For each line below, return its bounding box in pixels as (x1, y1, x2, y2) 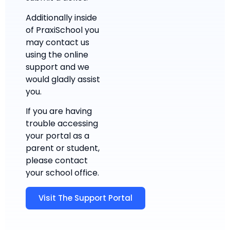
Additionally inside (26, 11, 97, 24)
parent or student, (26, 142, 100, 155)
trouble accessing (26, 118, 98, 130)
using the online (26, 48, 88, 61)
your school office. (26, 167, 99, 179)
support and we (26, 61, 89, 73)
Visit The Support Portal (39, 192, 132, 203)
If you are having (26, 105, 92, 118)
